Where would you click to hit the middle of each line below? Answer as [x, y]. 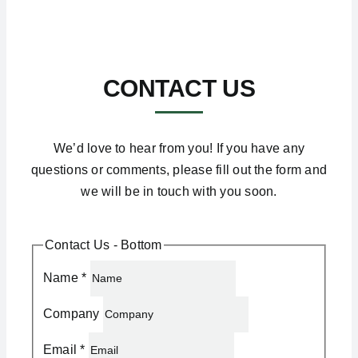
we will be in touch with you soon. [179, 191]
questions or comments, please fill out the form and [179, 170]
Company [73, 314]
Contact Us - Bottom [103, 245]
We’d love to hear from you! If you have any [179, 148]
